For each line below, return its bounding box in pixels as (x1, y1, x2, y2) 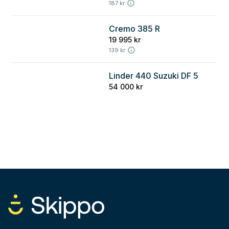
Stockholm (20, 78, 50, 85)
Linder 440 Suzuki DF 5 (108, 71, 198, 81)
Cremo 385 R (108, 24, 160, 34)
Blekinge (20, 31, 45, 38)
